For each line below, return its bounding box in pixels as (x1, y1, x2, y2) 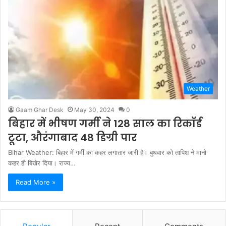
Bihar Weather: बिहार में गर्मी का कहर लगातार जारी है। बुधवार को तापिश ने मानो (8, 148, 206, 157)
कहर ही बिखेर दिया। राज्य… (8, 159, 76, 167)
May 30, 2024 (74, 106, 115, 114)
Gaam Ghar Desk (16, 106, 64, 114)
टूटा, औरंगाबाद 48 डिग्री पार (8, 131, 137, 145)
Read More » (16, 178, 55, 187)
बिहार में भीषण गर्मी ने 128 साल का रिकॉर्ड (8, 117, 202, 131)
